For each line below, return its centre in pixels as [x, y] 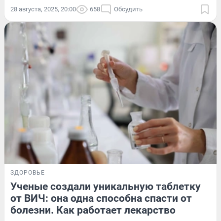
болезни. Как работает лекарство [93, 210]
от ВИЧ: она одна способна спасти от [101, 199]
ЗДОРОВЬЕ [28, 173]
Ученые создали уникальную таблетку [106, 187]
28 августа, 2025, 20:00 [43, 9]
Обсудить [128, 9]
